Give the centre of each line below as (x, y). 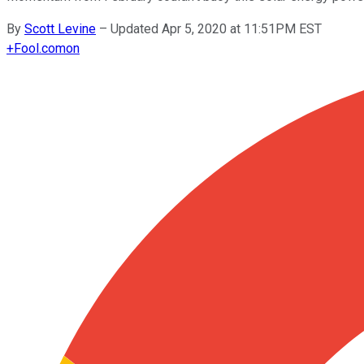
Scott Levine (60, 28)
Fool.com (40, 48)
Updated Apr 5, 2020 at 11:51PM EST (216, 28)
